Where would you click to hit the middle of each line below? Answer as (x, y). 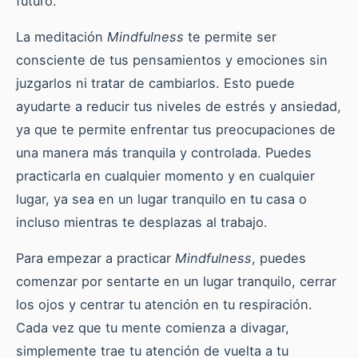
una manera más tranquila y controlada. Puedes (164, 152)
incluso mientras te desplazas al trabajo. (142, 222)
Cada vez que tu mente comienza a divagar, (153, 327)
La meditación (62, 36)
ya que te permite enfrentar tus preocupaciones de (176, 129)
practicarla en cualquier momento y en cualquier (165, 175)
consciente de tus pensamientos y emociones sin (172, 60)
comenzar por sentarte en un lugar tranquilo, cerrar (176, 281)
